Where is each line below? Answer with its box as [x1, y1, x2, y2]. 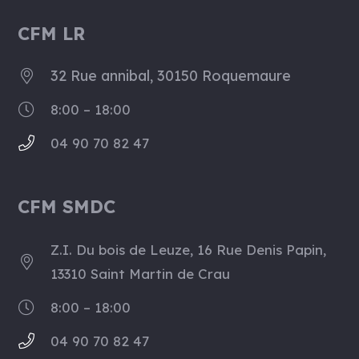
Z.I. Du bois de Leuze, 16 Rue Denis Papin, [50, 240, 327, 258]
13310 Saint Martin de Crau [50, 264, 231, 282]
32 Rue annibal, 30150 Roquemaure [50, 67, 292, 86]
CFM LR [18, 22, 86, 45]
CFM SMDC [18, 196, 116, 219]
